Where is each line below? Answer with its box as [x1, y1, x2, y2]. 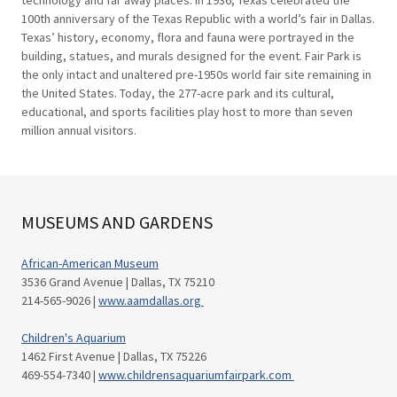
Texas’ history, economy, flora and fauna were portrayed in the [21, 29, 354, 45]
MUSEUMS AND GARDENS [21, 211, 213, 233]
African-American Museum [21, 255, 159, 271]
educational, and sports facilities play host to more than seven [21, 104, 353, 120]
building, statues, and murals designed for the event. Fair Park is [21, 48, 362, 64]
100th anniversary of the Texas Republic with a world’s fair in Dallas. [21, 11, 375, 27]
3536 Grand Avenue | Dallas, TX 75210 [21, 274, 214, 290]
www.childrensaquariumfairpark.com [98, 367, 294, 383]
